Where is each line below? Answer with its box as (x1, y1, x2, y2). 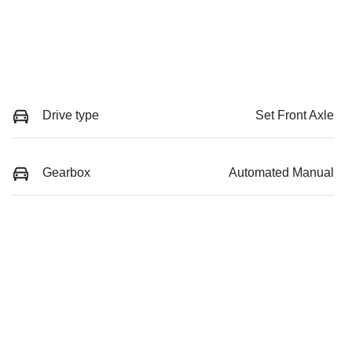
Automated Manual (229, 165, 334, 179)
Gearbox (42, 165, 90, 179)
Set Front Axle (255, 108, 334, 122)
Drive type (42, 108, 99, 122)
